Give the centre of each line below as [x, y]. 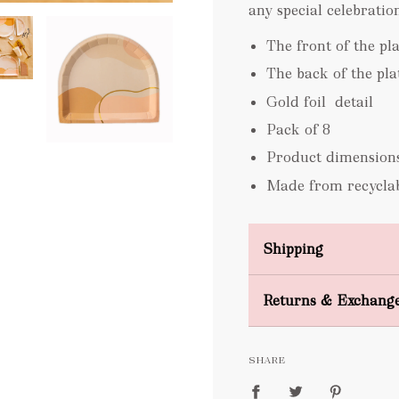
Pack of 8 [298, 129]
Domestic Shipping [326, 286]
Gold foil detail [320, 102]
